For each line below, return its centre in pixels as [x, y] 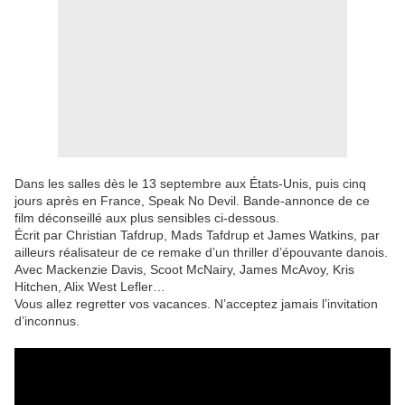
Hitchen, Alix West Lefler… [90, 287]
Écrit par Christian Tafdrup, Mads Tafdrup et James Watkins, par [197, 235]
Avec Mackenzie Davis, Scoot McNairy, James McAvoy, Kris [184, 270]
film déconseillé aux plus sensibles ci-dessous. [147, 218]
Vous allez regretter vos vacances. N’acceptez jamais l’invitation [196, 304]
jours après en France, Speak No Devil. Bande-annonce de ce [192, 201]
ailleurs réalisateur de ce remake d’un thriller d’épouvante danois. [201, 253]
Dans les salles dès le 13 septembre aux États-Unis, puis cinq [190, 184]
